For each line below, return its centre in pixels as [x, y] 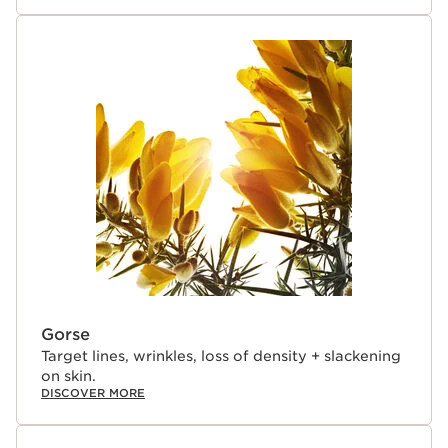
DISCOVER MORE [93, 393]
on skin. [68, 376]
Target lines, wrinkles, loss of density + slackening [221, 356]
